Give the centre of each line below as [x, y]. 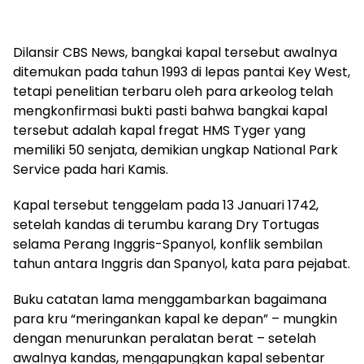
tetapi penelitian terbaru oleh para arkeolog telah [173, 91]
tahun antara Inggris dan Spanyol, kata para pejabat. [182, 263]
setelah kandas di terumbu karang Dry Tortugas [166, 224]
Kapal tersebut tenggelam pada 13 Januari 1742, [166, 205]
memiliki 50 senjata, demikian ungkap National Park [175, 149]
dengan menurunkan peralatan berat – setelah [165, 338]
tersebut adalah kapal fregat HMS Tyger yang [159, 130]
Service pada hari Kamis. [91, 169]
